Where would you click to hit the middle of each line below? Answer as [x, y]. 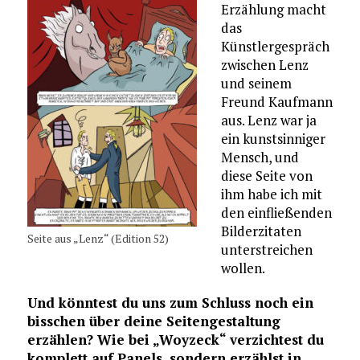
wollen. [243, 268]
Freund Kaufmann [276, 101]
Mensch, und [260, 157]
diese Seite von [266, 175]
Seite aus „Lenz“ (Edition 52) [98, 238]
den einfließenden [276, 212]
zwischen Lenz [264, 64]
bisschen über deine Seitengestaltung [153, 321]
